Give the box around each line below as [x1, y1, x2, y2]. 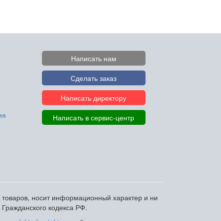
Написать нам [71, 53, 116, 63]
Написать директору [61, 93, 127, 103]
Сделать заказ [71, 73, 117, 83]
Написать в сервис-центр [53, 112, 135, 122]
